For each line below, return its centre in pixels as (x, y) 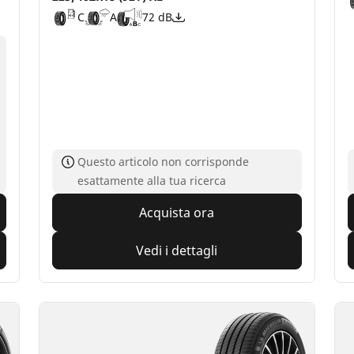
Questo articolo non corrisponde (164, 161)
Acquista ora (177, 212)
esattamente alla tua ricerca (152, 180)
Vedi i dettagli (177, 250)
